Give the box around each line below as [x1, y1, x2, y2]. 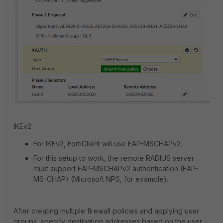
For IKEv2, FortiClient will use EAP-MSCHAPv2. [33, 139, 182, 148]
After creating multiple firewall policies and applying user [13, 206, 199, 215]
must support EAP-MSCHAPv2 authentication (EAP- [33, 164, 198, 173]
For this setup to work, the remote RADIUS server [33, 153, 194, 162]
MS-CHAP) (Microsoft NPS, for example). [33, 174, 168, 183]
